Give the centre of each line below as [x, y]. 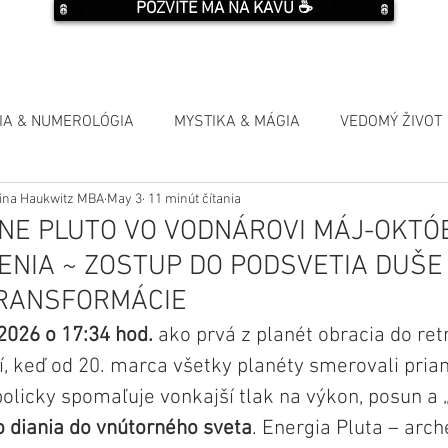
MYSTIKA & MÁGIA [237, 122]
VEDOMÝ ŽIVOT [391, 122]
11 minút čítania [193, 199]
